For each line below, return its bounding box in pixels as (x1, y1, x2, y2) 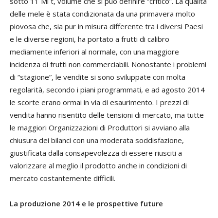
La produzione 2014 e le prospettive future (10, 199, 163, 209)
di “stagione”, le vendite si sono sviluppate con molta (10, 72, 185, 82)
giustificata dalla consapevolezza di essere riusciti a (10, 148, 182, 158)
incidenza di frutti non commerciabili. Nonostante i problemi (10, 59, 206, 70)
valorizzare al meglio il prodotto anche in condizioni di (10, 161, 187, 171)
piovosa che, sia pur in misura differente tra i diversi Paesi (10, 21, 203, 32)
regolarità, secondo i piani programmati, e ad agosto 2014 (10, 85, 205, 95)
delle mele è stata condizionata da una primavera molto (10, 9, 195, 19)
